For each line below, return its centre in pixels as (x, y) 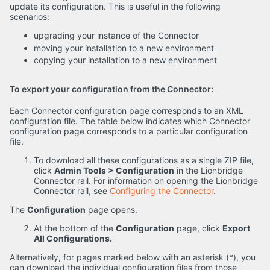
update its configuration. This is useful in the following (115, 7)
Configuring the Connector (162, 191)
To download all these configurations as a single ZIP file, (144, 160)
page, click (198, 228)
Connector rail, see (72, 191)
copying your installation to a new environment (125, 60)
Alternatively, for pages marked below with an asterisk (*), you (133, 257)
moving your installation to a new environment (124, 48)
